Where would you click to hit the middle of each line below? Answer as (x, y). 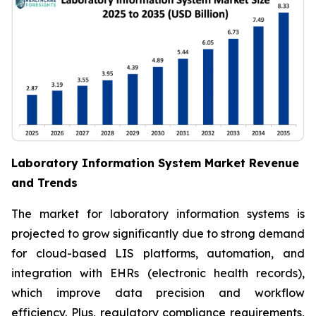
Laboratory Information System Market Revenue (155, 163)
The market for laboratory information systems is (158, 214)
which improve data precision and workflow (158, 293)
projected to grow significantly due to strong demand (158, 234)
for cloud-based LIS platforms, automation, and (158, 254)
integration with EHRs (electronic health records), (158, 273)
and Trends (44, 183)
